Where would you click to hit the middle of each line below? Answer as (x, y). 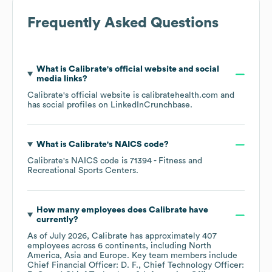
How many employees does (92, 210)
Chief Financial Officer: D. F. (83, 266)
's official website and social (163, 70)
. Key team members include (182, 256)
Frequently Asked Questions (123, 23)
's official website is (102, 96)
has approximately (165, 236)
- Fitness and (177, 161)
